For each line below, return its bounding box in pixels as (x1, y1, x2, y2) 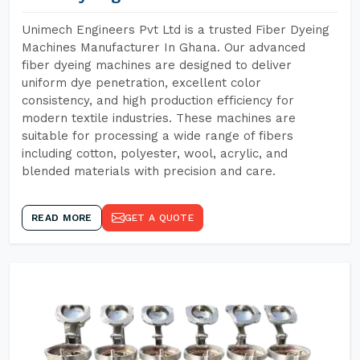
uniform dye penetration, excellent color (22, 76, 261, 90)
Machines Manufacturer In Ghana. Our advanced (22, 40, 305, 55)
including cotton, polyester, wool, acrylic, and (22, 146, 288, 161)
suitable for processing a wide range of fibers (22, 129, 293, 143)
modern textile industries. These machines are (22, 111, 296, 125)
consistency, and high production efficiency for (22, 93, 294, 108)
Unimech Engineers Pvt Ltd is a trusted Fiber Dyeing (22, 22, 329, 37)
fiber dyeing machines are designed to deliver (22, 58, 292, 72)
